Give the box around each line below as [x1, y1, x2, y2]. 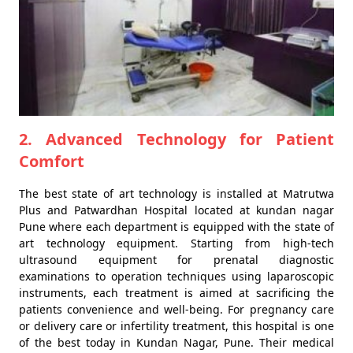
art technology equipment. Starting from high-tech [19, 236, 334, 251]
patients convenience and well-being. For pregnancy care [19, 302, 334, 317]
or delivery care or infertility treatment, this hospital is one [19, 318, 334, 333]
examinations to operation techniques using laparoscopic [19, 269, 334, 284]
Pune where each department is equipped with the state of [19, 219, 334, 234]
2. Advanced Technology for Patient [19, 128, 334, 150]
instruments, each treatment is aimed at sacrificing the [19, 285, 334, 300]
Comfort [19, 150, 84, 172]
